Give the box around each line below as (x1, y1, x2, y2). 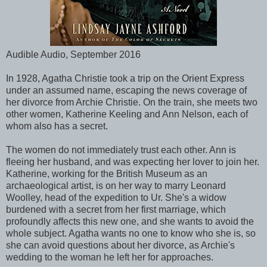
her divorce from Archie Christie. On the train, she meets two (6, 97, 257, 107)
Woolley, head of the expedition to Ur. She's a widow (6, 192, 226, 203)
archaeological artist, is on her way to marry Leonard (6, 180, 226, 191)
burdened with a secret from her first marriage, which (6, 204, 226, 215)
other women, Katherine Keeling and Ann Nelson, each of (6, 108, 248, 119)
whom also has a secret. (6, 120, 108, 131)
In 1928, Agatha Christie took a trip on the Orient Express (6, 73, 244, 83)
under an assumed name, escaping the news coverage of (6, 85, 247, 95)
